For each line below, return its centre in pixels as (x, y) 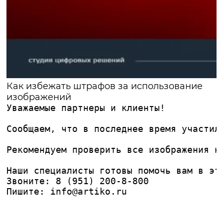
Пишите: (29, 192)
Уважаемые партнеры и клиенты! (86, 108)
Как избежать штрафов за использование (105, 86)
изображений (39, 97)
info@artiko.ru (89, 192)
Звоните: (31, 181)
